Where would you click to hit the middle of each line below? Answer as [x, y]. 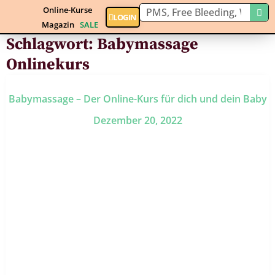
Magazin [58, 25]
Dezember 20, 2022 [137, 120]
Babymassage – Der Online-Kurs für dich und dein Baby [137, 99]
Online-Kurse [67, 10]
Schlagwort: [52, 44]
